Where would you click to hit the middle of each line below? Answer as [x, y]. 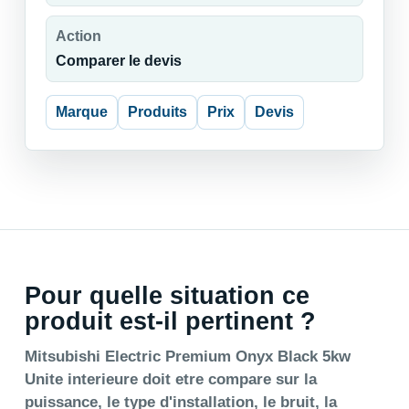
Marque [81, 111]
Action [78, 36]
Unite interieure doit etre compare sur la [170, 379]
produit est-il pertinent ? [170, 320]
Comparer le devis [118, 60]
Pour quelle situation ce [167, 295]
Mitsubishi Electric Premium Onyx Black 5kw [187, 356]
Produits [157, 111]
